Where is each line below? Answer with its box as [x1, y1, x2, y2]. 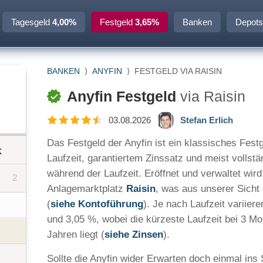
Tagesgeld [11, 17, 52, 27]
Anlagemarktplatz [47, 183, 126, 194]
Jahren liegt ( [47, 229, 104, 240]
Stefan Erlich [180, 115, 233, 125]
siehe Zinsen [104, 229, 163, 240]
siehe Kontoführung [50, 198, 143, 210]
